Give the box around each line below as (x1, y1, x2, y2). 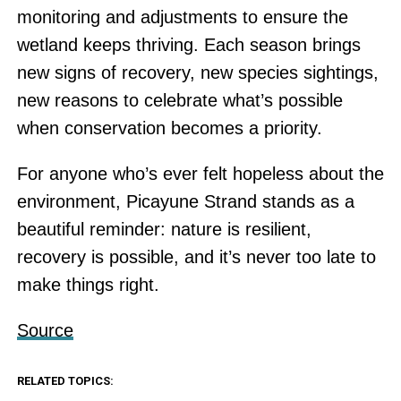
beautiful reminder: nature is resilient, (16, 219, 311, 240)
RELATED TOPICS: (16, 374, 114, 388)
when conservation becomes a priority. (16, 118, 322, 139)
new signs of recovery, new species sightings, (16, 63, 379, 83)
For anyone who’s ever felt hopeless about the (16, 164, 384, 184)
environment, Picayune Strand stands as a (16, 192, 354, 212)
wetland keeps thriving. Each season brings (16, 35, 361, 55)
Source (16, 320, 73, 341)
